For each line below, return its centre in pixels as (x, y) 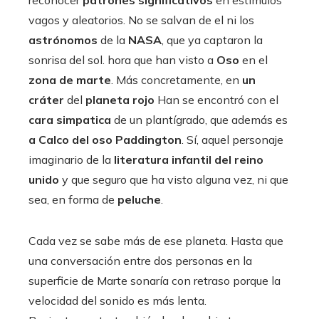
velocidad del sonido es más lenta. (117, 300)
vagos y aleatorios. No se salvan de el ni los (141, 20)
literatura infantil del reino (189, 159)
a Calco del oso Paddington (105, 139)
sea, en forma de (73, 199)
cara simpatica (70, 119)
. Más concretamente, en (177, 79)
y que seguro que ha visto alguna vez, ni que (175, 179)
